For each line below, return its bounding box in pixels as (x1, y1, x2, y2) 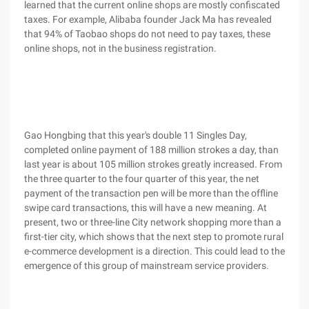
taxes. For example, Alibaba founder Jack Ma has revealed (24, 14, 272, 25)
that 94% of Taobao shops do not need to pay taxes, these (24, 28, 270, 39)
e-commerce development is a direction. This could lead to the (24, 246, 285, 257)
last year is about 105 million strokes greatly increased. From (24, 159, 282, 170)
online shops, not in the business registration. (24, 43, 217, 54)
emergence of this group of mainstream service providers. (24, 260, 269, 271)
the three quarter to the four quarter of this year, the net (24, 173, 259, 184)
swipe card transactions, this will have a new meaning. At (24, 202, 267, 213)
